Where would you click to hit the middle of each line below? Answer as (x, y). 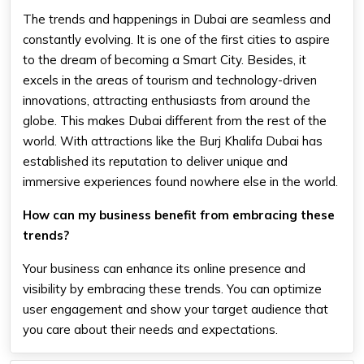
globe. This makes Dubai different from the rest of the (175, 121)
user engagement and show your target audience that (175, 310)
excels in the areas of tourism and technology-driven (170, 80)
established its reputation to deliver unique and (155, 162)
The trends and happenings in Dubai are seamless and (177, 19)
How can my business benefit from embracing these (179, 215)
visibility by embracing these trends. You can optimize (172, 289)
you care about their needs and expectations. (152, 330)
